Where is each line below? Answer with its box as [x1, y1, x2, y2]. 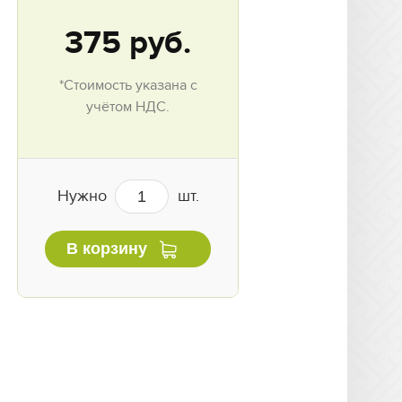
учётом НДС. [86, 98, 170, 117]
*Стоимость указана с [58, 76, 197, 95]
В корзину [66, 240, 147, 258]
